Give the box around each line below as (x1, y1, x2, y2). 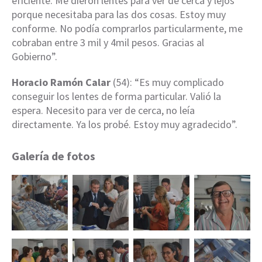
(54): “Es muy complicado (111, 75, 224, 89)
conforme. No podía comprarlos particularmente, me (12, 21, 243, 35)
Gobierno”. (12, 49, 57, 63)
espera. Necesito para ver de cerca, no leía (12, 103, 195, 117)
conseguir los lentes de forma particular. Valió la (12, 89, 221, 103)
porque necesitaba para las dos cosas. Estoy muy (12, 7, 226, 21)
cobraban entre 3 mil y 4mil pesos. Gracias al (12, 35, 204, 49)
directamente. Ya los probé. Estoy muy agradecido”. (12, 117, 237, 131)
